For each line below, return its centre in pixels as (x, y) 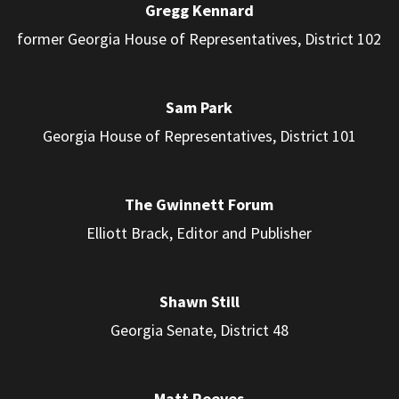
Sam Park (199, 107)
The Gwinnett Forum (199, 204)
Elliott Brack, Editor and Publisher (199, 232)
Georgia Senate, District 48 (199, 330)
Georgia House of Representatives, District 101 (199, 135)
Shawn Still (199, 301)
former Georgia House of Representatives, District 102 (199, 38)
